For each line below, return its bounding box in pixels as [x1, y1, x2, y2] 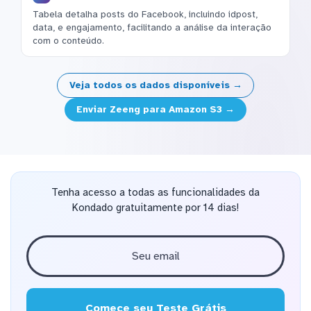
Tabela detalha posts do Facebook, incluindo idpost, [33, 8, 258, 20]
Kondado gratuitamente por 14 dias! [72, 201, 239, 214]
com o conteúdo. [33, 34, 104, 47]
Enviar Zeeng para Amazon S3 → [76, 103, 235, 116]
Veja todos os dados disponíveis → [69, 78, 242, 91]
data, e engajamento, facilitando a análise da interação [33, 21, 271, 33]
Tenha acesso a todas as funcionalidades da [51, 185, 260, 199]
